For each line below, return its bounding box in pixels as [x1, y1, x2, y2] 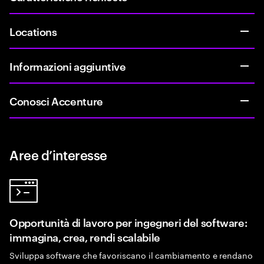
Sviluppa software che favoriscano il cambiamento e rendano [9, 248, 253, 261]
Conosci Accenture [9, 93, 103, 108]
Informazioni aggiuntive [9, 58, 126, 73]
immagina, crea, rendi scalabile [9, 229, 160, 244]
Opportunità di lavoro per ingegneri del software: [9, 214, 247, 229]
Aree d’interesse [9, 146, 107, 163]
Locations [9, 24, 57, 38]
